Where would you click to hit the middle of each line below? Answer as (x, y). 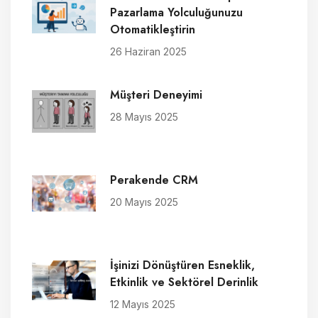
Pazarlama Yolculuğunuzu (176, 13)
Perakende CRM (154, 180)
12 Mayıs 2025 (143, 305)
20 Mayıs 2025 (144, 202)
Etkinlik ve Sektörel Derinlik (184, 283)
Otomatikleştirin (153, 30)
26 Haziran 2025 (148, 52)
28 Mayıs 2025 (144, 117)
